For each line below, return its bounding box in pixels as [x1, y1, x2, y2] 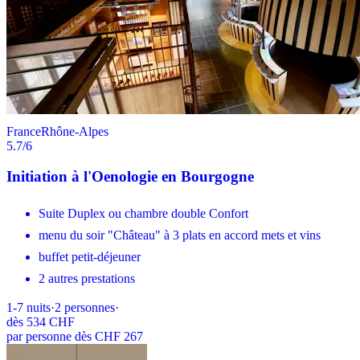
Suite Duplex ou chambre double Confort [39, 206, 248, 220]
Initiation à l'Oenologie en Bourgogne [6, 168, 254, 186]
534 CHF [27, 314, 75, 329]
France [6, 124, 41, 138]
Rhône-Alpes [41, 124, 108, 138]
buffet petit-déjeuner [39, 249, 141, 264]
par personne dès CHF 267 [6, 329, 143, 343]
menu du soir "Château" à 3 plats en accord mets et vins [39, 227, 321, 242]
